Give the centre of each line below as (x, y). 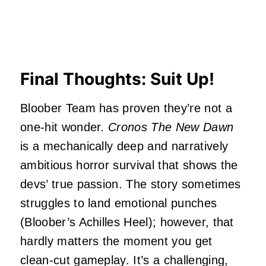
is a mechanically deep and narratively (124, 146)
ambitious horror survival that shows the (129, 165)
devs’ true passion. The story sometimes (131, 184)
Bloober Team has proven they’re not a (126, 108)
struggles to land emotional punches (119, 203)
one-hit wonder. (64, 127)
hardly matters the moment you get (116, 241)
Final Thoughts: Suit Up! (117, 79)
